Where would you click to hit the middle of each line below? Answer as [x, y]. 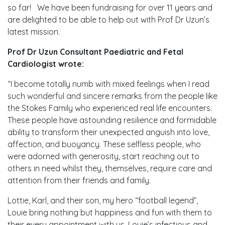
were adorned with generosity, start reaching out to [103, 156]
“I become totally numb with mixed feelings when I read [108, 84]
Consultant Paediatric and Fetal [121, 52]
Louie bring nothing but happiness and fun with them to [110, 212]
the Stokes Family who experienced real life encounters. [110, 108]
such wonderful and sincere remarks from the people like [113, 96]
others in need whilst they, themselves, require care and [110, 168]
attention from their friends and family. [79, 180]
